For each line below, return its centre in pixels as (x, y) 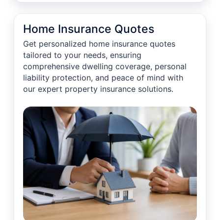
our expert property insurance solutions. (98, 89)
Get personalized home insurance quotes (99, 44)
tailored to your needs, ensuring (82, 55)
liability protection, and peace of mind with (103, 78)
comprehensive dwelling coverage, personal (105, 66)
